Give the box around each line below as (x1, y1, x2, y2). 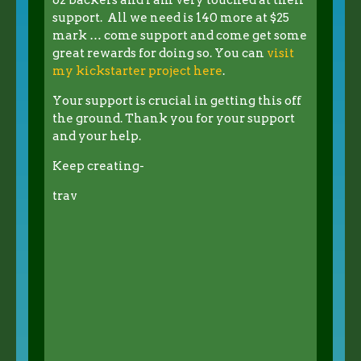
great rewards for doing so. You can (52, 45, 267, 60)
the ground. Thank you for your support (52, 110, 295, 126)
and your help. (52, 128, 141, 143)
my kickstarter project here (52, 63, 222, 78)
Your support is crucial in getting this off (52, 93, 301, 108)
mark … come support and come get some (52, 27, 307, 43)
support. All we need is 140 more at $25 (52, 10, 289, 25)
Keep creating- (52, 158, 144, 173)
